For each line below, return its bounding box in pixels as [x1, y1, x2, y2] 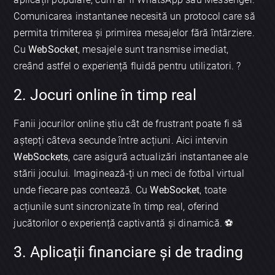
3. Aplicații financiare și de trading [14, 243, 244, 261]
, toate [199, 184, 227, 196]
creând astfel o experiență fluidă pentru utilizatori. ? [14, 60, 241, 72]
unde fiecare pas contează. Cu [14, 184, 150, 196]
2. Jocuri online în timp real [14, 86, 197, 104]
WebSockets [14, 151, 69, 163]
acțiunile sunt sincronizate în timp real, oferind [14, 201, 219, 213]
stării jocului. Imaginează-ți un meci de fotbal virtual [14, 168, 245, 180]
